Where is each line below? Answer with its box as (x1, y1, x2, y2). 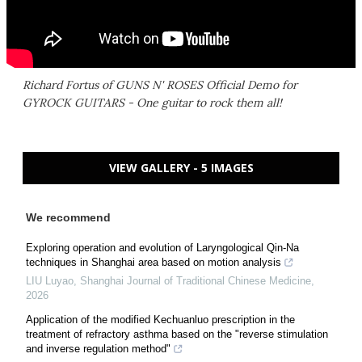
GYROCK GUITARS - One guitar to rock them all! (23, 95, 282, 111)
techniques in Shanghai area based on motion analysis (26, 256, 281, 269)
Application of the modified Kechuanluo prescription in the (26, 314, 295, 326)
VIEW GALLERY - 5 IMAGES (108, 160, 254, 176)
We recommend (26, 211, 111, 225)
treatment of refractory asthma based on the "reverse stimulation (26, 328, 328, 341)
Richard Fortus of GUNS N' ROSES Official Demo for (23, 78, 297, 93)
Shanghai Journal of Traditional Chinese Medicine (80, 275, 311, 288)
